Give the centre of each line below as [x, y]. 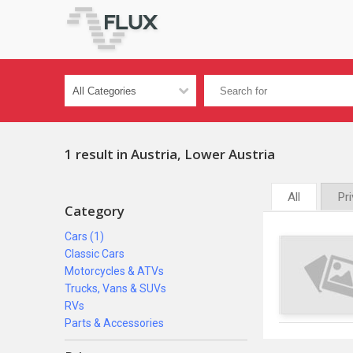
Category [95, 211]
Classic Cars [95, 254]
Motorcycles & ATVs [114, 271]
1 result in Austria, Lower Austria [170, 154]
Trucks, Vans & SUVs [115, 288]
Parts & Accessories [114, 323]
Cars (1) [84, 236]
